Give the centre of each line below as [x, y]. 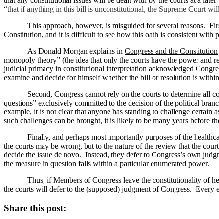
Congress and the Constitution [171, 51]
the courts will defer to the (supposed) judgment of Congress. [98, 189]
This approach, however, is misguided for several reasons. [116, 25]
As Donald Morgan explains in [76, 51]
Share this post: [35, 208]
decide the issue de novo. [43, 154]
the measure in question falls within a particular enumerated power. [107, 163]
